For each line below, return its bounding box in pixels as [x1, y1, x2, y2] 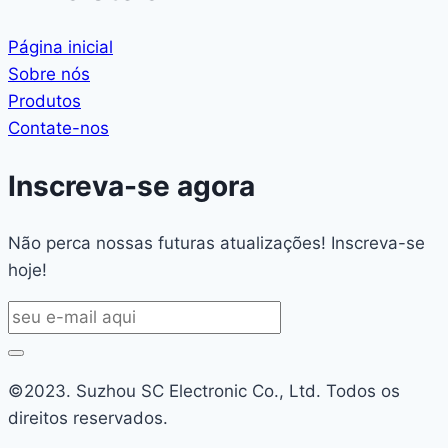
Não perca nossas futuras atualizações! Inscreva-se [8, 233, 425, 254]
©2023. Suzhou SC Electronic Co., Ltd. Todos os [8, 381, 400, 402]
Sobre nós [8, 63, 90, 84]
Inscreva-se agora [8, 169, 255, 204]
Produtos [8, 90, 81, 111]
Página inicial [8, 36, 113, 57]
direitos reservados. [8, 408, 168, 429]
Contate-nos [8, 117, 109, 138]
